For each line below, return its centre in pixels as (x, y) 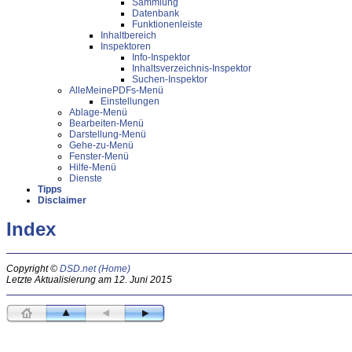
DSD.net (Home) (95, 269)
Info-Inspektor (161, 58)
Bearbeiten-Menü (106, 124)
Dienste (86, 179)
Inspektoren (126, 47)
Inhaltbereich (128, 36)
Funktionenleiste (167, 25)
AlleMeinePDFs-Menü (116, 91)
